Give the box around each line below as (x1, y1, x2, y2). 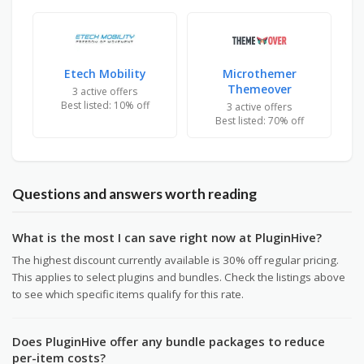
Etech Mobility (63, 65, 146, 81)
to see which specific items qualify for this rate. (12, 286, 244, 301)
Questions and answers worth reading (12, 184, 257, 202)
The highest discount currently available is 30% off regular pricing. (12, 252, 339, 267)
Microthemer (222, 65, 297, 81)
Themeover (227, 80, 292, 97)
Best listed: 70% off (214, 113, 304, 128)
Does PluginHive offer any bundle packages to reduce (12, 332, 325, 349)
